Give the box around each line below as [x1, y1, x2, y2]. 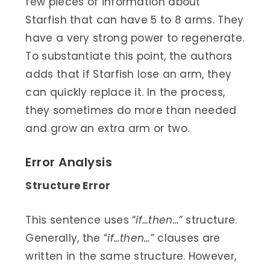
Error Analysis [25, 153, 113, 171]
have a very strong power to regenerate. [25, 30, 245, 45]
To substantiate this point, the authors [25, 48, 233, 63]
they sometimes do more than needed [25, 102, 237, 118]
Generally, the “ [25, 231, 108, 246]
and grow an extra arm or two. [25, 121, 190, 136]
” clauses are [150, 231, 221, 246]
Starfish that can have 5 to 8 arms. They [25, 12, 244, 27]
